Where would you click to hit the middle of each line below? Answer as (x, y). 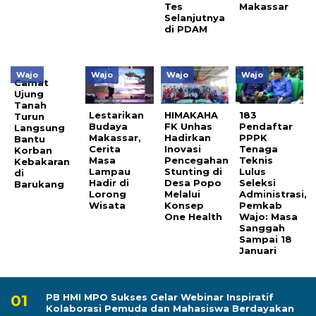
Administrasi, (273, 194)
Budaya (109, 126)
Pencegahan (196, 160)
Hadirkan (187, 137)
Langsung (39, 128)
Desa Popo (193, 182)
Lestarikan (117, 115)
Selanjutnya (194, 18)
